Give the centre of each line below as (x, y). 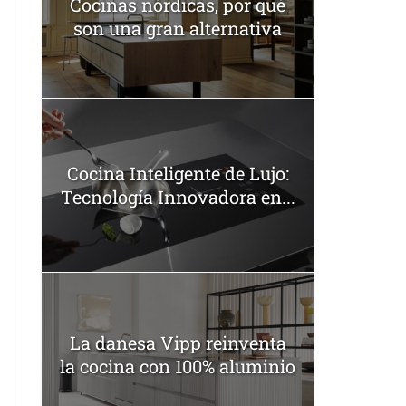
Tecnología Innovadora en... (178, 197)
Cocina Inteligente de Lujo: (178, 174)
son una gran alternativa (178, 28)
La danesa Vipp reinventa (178, 342)
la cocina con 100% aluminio (178, 366)
